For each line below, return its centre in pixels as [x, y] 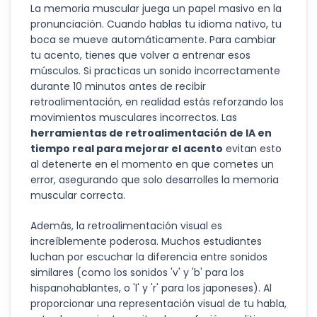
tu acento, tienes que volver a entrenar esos [140, 55]
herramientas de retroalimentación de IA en [151, 133]
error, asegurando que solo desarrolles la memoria [155, 180]
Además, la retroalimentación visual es [126, 226]
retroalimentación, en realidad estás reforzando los [157, 102]
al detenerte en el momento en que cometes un [152, 164]
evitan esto [254, 149]
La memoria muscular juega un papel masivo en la [156, 8]
